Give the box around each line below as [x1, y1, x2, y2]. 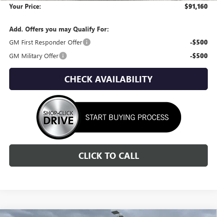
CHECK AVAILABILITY [64, 73, 153, 85]
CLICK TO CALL [78, 149, 139, 161]
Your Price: [9, 1, 42, 10]
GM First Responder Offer [9, 37, 83, 46]
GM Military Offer [9, 51, 59, 60]
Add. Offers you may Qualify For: [9, 24, 109, 33]
